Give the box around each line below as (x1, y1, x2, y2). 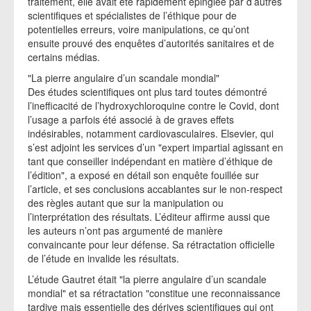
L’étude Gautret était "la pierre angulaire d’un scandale (28, 272, 267, 286)
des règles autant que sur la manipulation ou (28, 196, 224, 210)
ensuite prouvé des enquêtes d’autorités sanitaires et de (28, 36, 274, 50)
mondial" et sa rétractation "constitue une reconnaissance (28, 286, 280, 300)
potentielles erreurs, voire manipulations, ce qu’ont (28, 22, 249, 36)
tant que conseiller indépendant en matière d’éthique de (28, 154, 273, 168)
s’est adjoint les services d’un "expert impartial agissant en (28, 140, 283, 154)
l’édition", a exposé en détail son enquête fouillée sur (28, 168, 259, 182)
